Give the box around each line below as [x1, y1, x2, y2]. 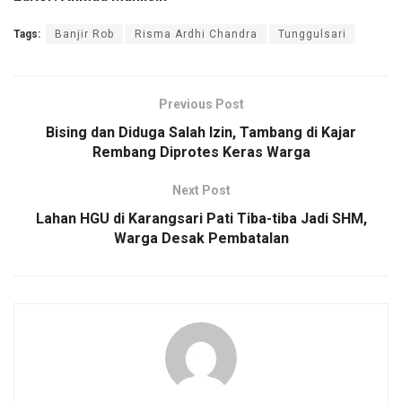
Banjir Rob [55, 28, 114, 41]
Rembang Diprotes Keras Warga [92, 144, 310, 162]
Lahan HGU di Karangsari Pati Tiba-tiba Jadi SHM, [35, 210, 367, 228]
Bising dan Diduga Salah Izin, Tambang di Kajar [46, 124, 356, 142]
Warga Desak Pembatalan [113, 230, 289, 248]
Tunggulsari [278, 28, 346, 41]
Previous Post [158, 97, 244, 112]
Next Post [171, 183, 231, 198]
